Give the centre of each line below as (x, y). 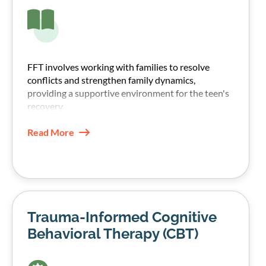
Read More (51, 132)
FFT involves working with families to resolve (118, 66)
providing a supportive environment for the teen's (128, 93)
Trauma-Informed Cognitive (122, 217)
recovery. (46, 106)
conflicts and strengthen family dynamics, (111, 80)
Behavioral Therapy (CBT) (113, 233)
